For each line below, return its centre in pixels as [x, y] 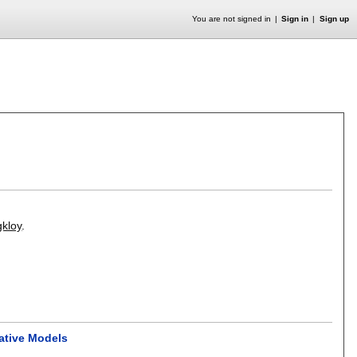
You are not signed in [231, 19]
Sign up [334, 19]
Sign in [295, 19]
